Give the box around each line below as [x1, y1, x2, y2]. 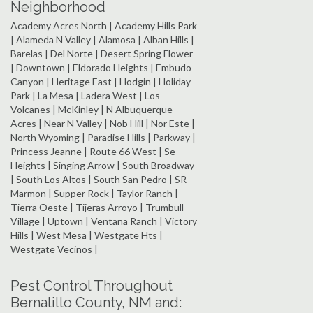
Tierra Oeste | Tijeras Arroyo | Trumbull [10, 201, 184, 213]
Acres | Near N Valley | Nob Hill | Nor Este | [10, 117, 195, 129]
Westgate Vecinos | [10, 242, 98, 255]
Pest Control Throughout [10, 277, 173, 294]
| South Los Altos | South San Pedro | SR [10, 173, 187, 185]
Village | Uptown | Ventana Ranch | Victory [10, 214, 197, 227]
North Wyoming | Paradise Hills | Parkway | [10, 131, 196, 143]
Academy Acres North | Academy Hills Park [10, 19, 197, 31]
